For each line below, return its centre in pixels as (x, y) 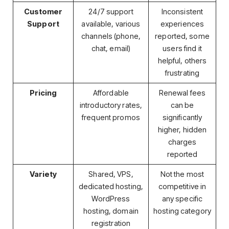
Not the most (182, 174)
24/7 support (111, 12)
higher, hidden (182, 130)
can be (182, 105)
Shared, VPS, (111, 174)
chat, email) (111, 48)
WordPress (111, 199)
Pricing (43, 93)
